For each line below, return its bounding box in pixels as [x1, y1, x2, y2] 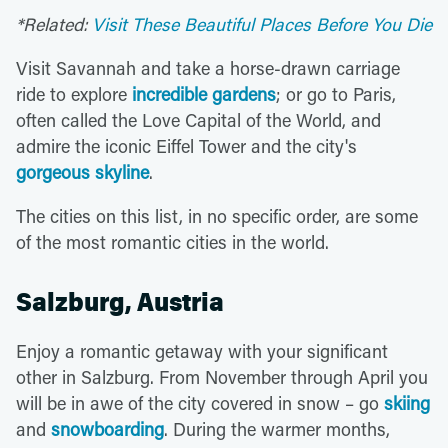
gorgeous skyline [16, 159, 149, 184]
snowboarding [51, 416, 164, 441]
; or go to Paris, [276, 81, 396, 106]
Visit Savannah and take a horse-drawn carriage [16, 55, 400, 80]
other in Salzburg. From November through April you [16, 364, 428, 389]
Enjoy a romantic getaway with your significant [16, 338, 388, 363]
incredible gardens [132, 81, 276, 106]
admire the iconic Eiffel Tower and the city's [16, 133, 357, 158]
